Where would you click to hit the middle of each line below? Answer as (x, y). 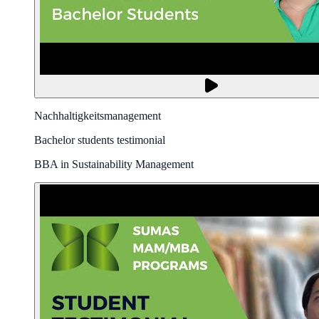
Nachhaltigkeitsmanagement (98, 115)
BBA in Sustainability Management (114, 164)
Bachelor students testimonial (100, 140)
